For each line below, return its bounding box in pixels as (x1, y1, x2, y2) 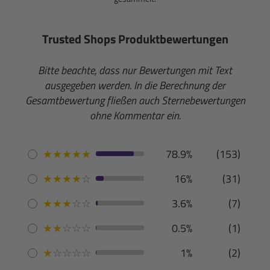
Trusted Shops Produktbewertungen (42, 29, 228, 48)
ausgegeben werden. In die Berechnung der (45, 77, 225, 93)
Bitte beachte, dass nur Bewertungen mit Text (38, 61, 232, 78)
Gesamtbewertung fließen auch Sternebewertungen (25, 92, 245, 108)
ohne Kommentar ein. (89, 107, 181, 124)
